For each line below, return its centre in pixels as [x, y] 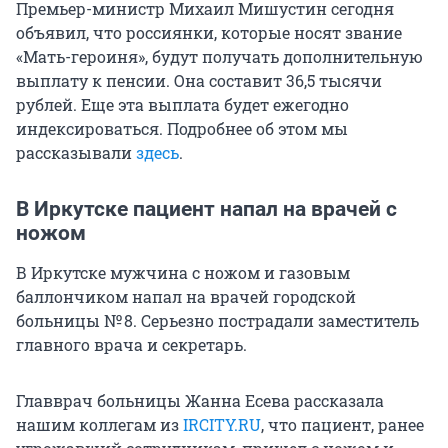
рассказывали [76, 153]
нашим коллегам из [99, 425]
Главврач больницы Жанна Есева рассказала [200, 401]
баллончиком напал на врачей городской [186, 297]
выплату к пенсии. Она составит [151, 81]
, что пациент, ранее [342, 425]
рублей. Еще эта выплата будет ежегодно [182, 105]
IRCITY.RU [222, 425]
